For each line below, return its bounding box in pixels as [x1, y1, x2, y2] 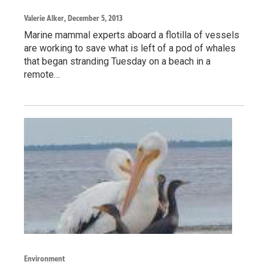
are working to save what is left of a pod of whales [24, 42, 236, 54]
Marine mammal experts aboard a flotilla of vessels [24, 29, 239, 41]
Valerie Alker [24, 13, 64, 23]
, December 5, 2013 [64, 13, 123, 23]
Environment [24, 253, 65, 264]
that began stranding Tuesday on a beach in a [24, 55, 211, 67]
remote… [24, 68, 60, 80]
